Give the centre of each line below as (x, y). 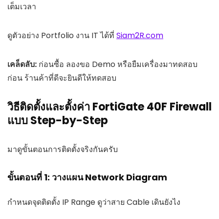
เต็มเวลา (22, 7)
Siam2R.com (140, 36)
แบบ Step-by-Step (58, 121)
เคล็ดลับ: (22, 65)
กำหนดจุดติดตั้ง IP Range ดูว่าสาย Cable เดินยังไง (94, 202)
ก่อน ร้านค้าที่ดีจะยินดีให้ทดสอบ (62, 78)
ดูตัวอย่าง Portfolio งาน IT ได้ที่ (62, 36)
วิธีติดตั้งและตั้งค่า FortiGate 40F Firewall (109, 107)
